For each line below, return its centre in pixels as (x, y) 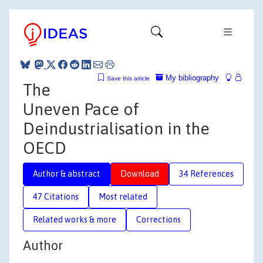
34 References (206, 173)
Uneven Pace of (81, 109)
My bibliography (191, 77)
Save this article (128, 78)
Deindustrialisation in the (116, 128)
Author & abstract (67, 173)
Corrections (159, 219)
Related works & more (75, 219)
